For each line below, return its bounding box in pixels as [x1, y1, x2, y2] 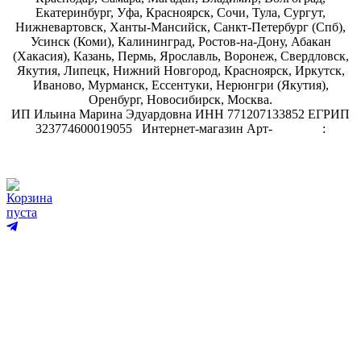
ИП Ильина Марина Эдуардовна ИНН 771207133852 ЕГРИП [11, 107, 350, 122]
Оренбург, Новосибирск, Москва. [89, 93, 272, 107]
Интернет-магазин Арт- [139, 122, 272, 136]
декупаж [272, 122, 319, 136]
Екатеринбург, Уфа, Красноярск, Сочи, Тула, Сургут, [35, 6, 326, 20]
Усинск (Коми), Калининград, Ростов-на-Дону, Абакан [30, 35, 331, 49]
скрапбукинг [145, 136, 216, 151]
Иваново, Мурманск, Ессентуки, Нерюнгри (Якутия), [32, 78, 329, 93]
